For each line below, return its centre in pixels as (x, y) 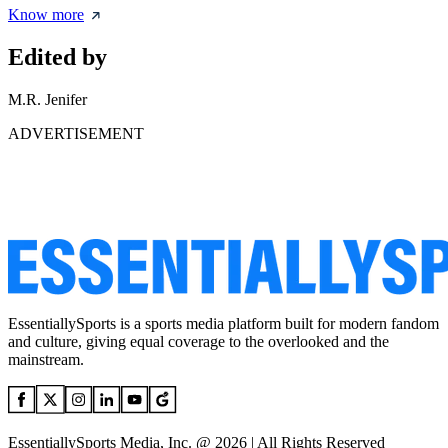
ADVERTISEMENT (76, 134)
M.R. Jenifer (47, 100)
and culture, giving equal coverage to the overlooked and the (198, 342)
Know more (46, 15)
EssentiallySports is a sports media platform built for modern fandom (223, 324)
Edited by (57, 57)
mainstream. (46, 360)
